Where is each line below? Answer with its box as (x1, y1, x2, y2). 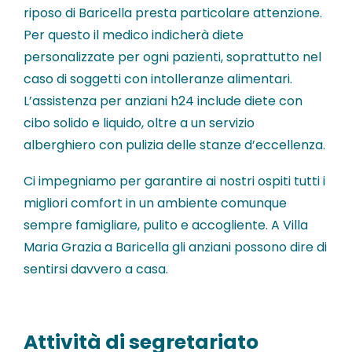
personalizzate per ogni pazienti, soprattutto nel (24, 48, 321, 67)
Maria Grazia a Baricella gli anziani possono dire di (24, 238, 327, 257)
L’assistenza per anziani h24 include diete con (24, 92, 302, 111)
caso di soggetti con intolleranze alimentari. (24, 70, 292, 89)
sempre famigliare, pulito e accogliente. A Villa (24, 216, 308, 235)
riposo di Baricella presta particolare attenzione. (24, 4, 322, 23)
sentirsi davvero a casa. (24, 260, 168, 279)
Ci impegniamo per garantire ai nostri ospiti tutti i (24, 172, 325, 191)
